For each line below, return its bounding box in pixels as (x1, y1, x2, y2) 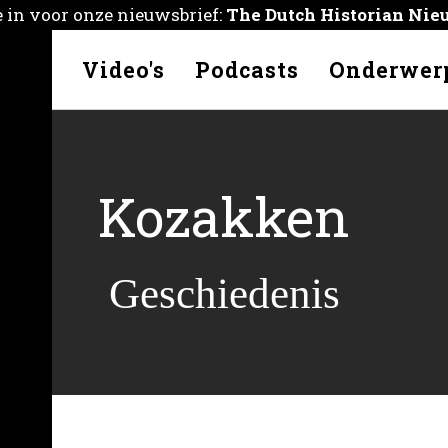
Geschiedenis (108, 270, 340, 317)
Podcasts (194, 55, 299, 84)
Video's (81, 55, 165, 84)
